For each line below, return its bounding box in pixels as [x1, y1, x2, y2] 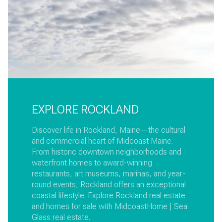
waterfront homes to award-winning [32, 158, 152, 167]
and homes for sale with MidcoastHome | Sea [32, 202, 187, 211]
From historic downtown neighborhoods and [32, 147, 181, 157]
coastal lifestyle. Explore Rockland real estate [32, 191, 185, 200]
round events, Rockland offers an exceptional [32, 180, 186, 189]
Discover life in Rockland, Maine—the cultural [32, 125, 185, 135]
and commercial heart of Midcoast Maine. [32, 136, 173, 146]
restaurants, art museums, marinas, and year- [32, 169, 185, 178]
